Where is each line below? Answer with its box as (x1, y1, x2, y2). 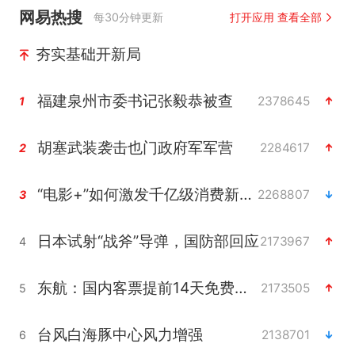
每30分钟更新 (94, 10, 164, 25)
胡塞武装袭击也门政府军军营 (36, 138, 233, 158)
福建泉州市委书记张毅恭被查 (36, 91, 233, 111)
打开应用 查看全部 (229, 10, 323, 25)
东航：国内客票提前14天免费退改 (234, 278, 247, 298)
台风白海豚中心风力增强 (36, 325, 203, 345)
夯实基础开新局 (35, 44, 141, 64)
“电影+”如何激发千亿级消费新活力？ (239, 185, 252, 204)
